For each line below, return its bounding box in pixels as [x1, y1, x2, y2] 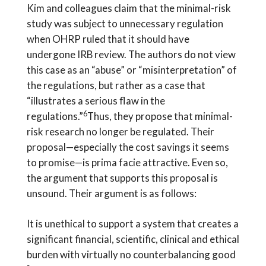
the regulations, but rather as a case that [26, 78, 205, 91]
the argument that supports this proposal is [26, 171, 218, 184]
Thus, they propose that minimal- [87, 109, 233, 122]
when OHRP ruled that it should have [26, 32, 189, 45]
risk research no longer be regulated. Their [26, 125, 214, 138]
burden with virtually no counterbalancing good [26, 248, 236, 261]
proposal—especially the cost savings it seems [26, 140, 229, 153]
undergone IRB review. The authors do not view [26, 47, 236, 61]
